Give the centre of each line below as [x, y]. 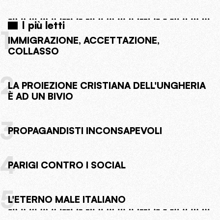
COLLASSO [33, 51]
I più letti [43, 25]
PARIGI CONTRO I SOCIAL [67, 165]
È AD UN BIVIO [41, 96]
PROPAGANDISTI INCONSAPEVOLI [85, 131]
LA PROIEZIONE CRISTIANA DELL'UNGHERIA [107, 86]
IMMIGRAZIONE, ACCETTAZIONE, [84, 41]
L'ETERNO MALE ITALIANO [67, 200]
